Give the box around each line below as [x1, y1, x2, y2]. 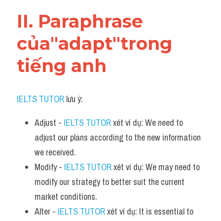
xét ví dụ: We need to [111, 116, 183, 129]
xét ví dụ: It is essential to [105, 205, 193, 218]
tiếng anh [17, 55, 107, 76]
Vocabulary [37, 4, 69, 15]
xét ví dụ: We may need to [111, 161, 200, 173]
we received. [35, 146, 76, 158]
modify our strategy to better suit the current [35, 176, 184, 188]
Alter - [35, 205, 58, 218]
